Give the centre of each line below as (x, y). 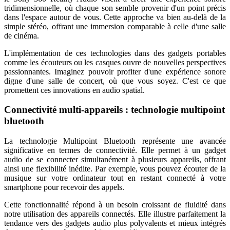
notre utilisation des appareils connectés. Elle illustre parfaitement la (115, 214)
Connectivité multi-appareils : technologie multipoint (114, 110)
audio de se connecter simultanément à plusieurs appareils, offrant (115, 160)
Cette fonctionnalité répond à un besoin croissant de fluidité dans (115, 205)
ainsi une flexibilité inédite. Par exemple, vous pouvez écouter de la (115, 169)
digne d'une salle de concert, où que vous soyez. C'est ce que (115, 81)
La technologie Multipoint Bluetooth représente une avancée (115, 141)
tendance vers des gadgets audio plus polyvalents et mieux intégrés (115, 223)
